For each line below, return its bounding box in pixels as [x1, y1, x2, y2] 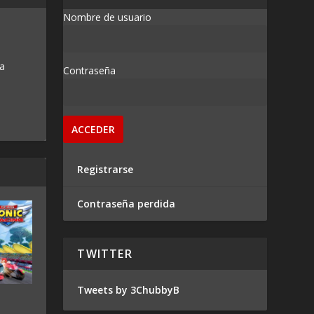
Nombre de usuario [63, 11, 152, 25]
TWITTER [77, 246, 132, 262]
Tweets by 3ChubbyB [77, 283, 180, 297]
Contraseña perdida [77, 197, 176, 211]
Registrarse [77, 163, 134, 177]
